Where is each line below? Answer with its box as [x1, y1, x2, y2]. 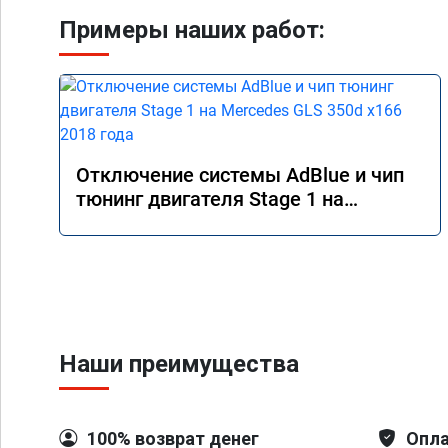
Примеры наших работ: [59, 16, 325, 44]
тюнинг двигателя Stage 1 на [76, 187, 344, 211]
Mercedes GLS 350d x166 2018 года [76, 211, 399, 235]
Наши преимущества [59, 350, 299, 378]
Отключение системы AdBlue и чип [76, 163, 404, 187]
